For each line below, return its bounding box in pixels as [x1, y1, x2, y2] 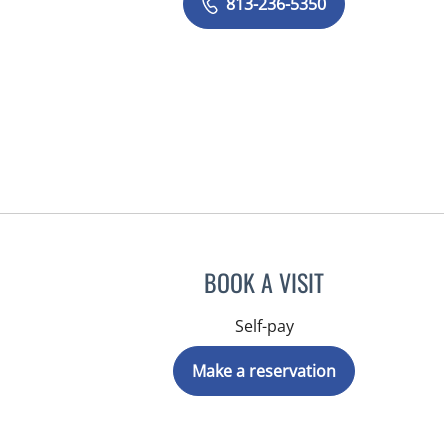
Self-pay [234, 315, 294, 337]
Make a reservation [192, 360, 337, 382]
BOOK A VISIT [204, 264, 325, 300]
